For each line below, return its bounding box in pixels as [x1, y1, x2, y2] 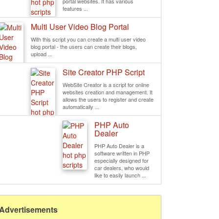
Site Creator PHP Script [63, 66, 145, 78]
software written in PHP [94, 149, 150, 157]
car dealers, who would [94, 164, 149, 172]
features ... [63, 4, 88, 12]
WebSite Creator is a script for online [63, 81, 149, 88]
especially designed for [94, 156, 149, 164]
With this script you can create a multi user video [31, 35, 146, 43]
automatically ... [63, 103, 99, 110]
